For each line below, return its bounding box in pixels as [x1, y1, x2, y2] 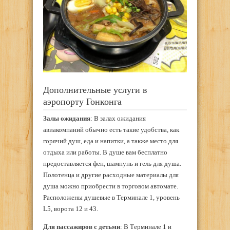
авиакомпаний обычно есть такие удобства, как [43, 126, 179, 134]
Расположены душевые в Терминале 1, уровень [43, 194, 180, 202]
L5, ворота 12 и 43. [43, 205, 98, 213]
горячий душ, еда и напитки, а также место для [43, 137, 178, 145]
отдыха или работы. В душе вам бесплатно [43, 148, 167, 157]
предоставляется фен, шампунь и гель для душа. [43, 160, 181, 168]
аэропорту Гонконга [43, 96, 122, 107]
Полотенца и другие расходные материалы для [43, 171, 179, 179]
